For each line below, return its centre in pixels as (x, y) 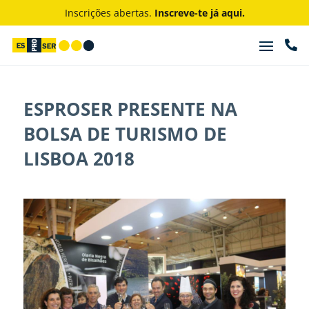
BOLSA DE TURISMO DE (125, 134)
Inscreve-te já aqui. (199, 13)
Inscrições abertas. (109, 13)
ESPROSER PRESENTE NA (130, 109)
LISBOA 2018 (79, 159)
